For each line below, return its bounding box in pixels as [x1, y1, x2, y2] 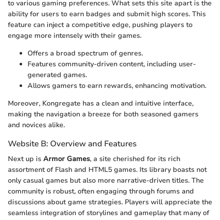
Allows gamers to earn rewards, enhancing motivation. [27, 81, 206, 91]
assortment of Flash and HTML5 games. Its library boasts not [8, 165, 207, 175]
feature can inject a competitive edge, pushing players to [8, 20, 192, 30]
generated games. [27, 70, 87, 80]
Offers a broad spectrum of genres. [27, 49, 143, 58]
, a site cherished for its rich [90, 154, 180, 164]
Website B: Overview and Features [8, 138, 137, 150]
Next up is [8, 154, 43, 164]
